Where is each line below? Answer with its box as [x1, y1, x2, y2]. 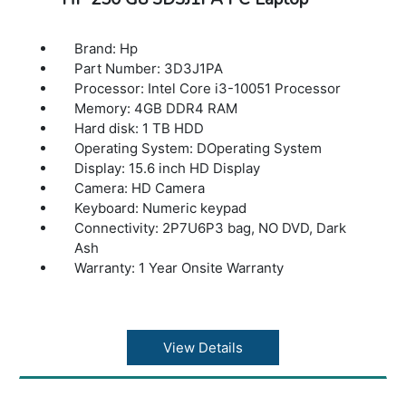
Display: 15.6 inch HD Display [74, 159, 261, 178]
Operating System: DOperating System [74, 140, 323, 158]
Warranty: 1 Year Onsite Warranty [74, 259, 285, 277]
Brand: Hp [74, 40, 139, 58]
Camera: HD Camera [74, 179, 206, 198]
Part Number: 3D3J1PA [74, 60, 224, 78]
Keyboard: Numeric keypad [74, 199, 247, 217]
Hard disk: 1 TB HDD [74, 120, 205, 138]
